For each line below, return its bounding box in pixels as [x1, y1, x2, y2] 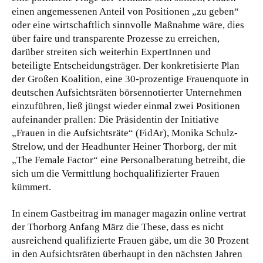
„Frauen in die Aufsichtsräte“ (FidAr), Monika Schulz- [12, 127, 238, 139]
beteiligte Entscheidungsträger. [12, 59, 143, 71]
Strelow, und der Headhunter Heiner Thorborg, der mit [12, 140, 237, 152]
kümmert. [12, 181, 51, 193]
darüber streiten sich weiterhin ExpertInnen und [12, 46, 211, 58]
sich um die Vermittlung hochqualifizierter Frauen [12, 167, 220, 179]
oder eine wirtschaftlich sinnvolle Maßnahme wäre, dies [12, 19, 244, 31]
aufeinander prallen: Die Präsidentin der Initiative [12, 113, 219, 125]
